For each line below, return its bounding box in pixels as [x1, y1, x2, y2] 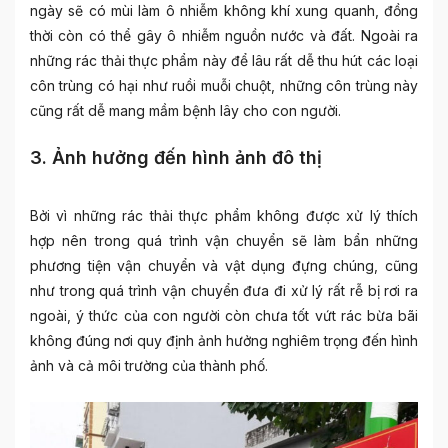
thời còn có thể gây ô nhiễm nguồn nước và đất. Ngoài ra [30, 26, 418, 44]
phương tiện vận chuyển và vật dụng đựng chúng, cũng [30, 256, 418, 274]
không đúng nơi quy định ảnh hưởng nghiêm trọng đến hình [30, 331, 418, 349]
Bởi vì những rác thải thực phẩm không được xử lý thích [30, 206, 418, 224]
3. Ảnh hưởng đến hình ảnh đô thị [30, 146, 322, 168]
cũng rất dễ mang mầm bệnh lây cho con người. [30, 101, 341, 119]
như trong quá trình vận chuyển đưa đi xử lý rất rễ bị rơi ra [30, 281, 418, 299]
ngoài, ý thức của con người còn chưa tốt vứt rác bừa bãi [30, 306, 418, 324]
